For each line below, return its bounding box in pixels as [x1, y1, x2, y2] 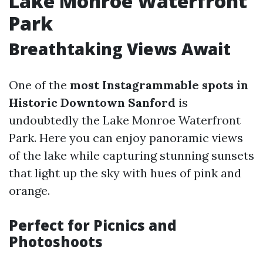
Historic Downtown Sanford [9, 95, 176, 110]
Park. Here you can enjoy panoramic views [9, 130, 243, 145]
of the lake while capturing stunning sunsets [9, 148, 254, 163]
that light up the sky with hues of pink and [9, 166, 241, 180]
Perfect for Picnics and [9, 215, 177, 235]
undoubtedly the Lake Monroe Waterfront [9, 113, 241, 127]
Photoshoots [9, 232, 103, 251]
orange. [9, 183, 50, 198]
